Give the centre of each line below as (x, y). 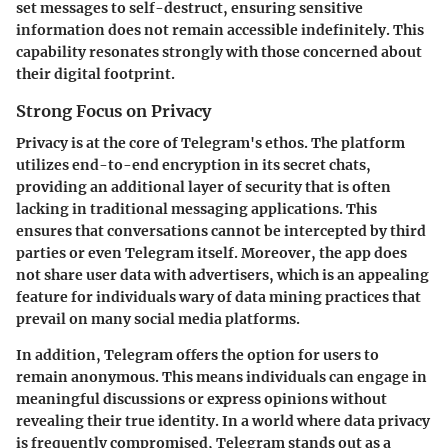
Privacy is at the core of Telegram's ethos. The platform (210, 142)
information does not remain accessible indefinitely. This (220, 29)
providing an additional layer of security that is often (203, 186)
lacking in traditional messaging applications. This (196, 208)
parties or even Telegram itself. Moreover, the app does (211, 252)
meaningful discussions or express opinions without (201, 398)
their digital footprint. (95, 73)
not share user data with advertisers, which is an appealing (222, 274)
